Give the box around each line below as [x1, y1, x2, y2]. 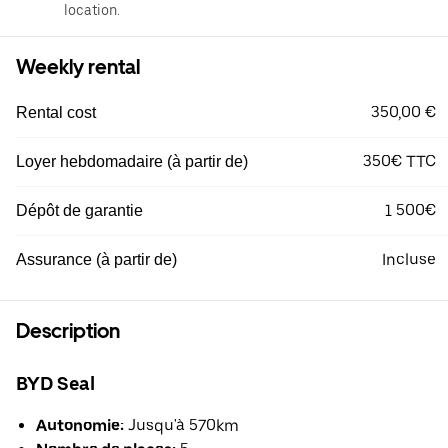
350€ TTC [363, 151, 436, 171]
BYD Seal [16, 371, 95, 395]
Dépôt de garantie [16, 201, 143, 219]
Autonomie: [36, 416, 124, 436]
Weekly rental [16, 54, 140, 79]
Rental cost [16, 103, 96, 121]
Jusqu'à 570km [124, 416, 239, 436]
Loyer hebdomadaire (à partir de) [16, 152, 248, 170]
